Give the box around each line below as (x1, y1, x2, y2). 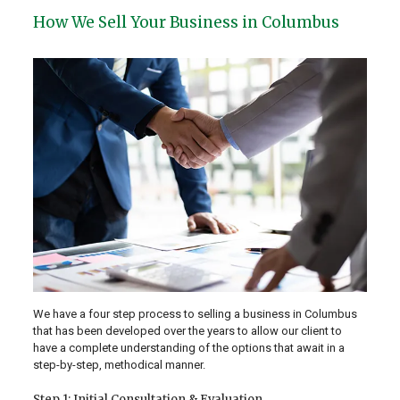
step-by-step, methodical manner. (32, 358, 205, 372)
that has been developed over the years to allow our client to (32, 324, 342, 338)
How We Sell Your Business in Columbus (32, 12, 339, 32)
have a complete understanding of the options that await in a (32, 341, 345, 355)
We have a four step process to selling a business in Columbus (32, 307, 357, 321)
